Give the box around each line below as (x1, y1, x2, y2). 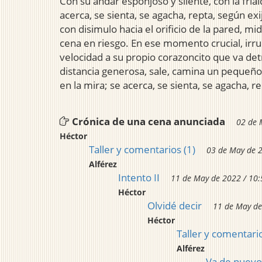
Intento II (118, 171, 160, 185)
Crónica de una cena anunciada (72, 115, 225, 129)
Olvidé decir (147, 199, 202, 213)
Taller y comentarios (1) (89, 143, 195, 157)
